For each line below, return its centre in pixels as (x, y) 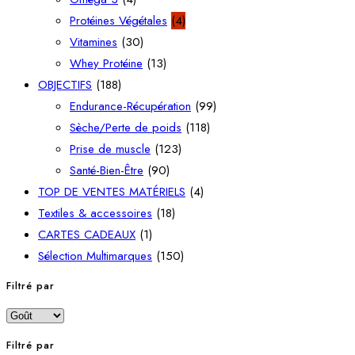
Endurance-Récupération (130, 107)
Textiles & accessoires (95, 214)
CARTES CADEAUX (87, 235)
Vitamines (94, 42)
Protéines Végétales (118, 21)
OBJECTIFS (65, 85)
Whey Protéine (106, 64)
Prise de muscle (110, 149)
